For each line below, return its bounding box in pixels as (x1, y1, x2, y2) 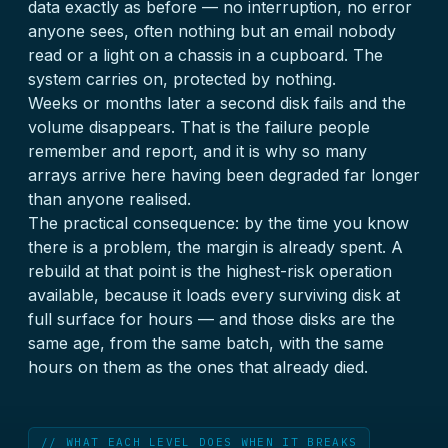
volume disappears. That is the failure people (28, 117, 370, 137)
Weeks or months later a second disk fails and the (28, 93, 406, 113)
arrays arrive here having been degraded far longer (28, 165, 420, 185)
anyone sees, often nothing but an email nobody (28, 21, 396, 41)
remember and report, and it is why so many (28, 141, 367, 161)
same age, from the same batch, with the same (28, 333, 384, 353)
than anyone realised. (28, 189, 191, 209)
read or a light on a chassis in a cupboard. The (28, 45, 383, 65)
